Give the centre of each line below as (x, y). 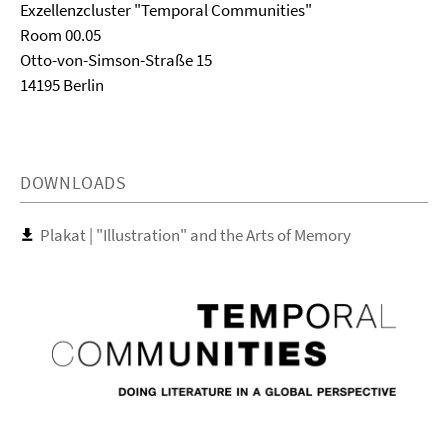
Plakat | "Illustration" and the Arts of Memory (195, 235)
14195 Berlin (62, 85)
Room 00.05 (60, 35)
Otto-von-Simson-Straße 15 (116, 60)
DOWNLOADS (73, 182)
